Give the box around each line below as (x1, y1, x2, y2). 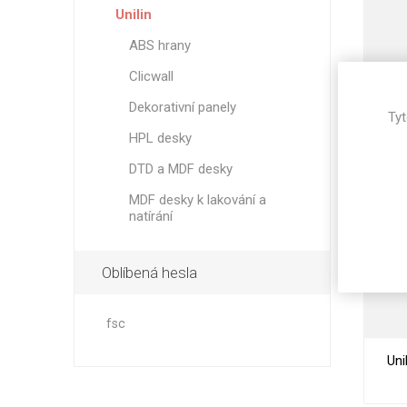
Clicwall (128, 68, 174, 84)
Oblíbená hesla (101, 263, 197, 282)
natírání (128, 208, 173, 224)
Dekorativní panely (128, 99, 236, 115)
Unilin (114, 6, 152, 23)
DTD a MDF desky (128, 161, 233, 177)
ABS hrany (128, 37, 191, 54)
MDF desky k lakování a (128, 192, 266, 208)
